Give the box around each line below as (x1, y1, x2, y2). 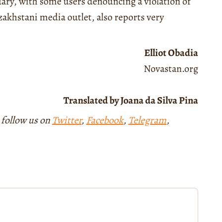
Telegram (128, 113, 166, 127)
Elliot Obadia (144, 46, 198, 59)
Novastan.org (144, 61, 198, 75)
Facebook (86, 113, 123, 127)
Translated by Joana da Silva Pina (63, 93, 198, 107)
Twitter (52, 113, 81, 127)
